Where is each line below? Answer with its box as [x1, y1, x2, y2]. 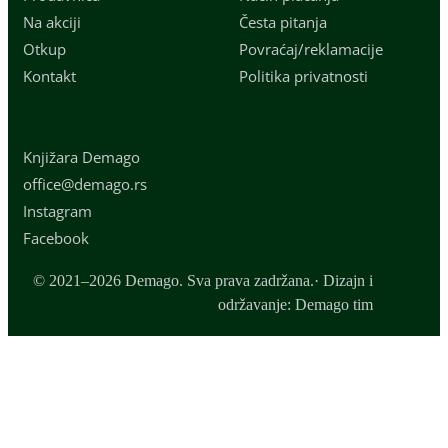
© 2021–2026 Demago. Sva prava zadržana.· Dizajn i [32, 271, 373, 289]
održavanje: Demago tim [217, 295, 373, 313]
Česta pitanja [239, 11, 327, 32]
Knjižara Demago [23, 146, 140, 167]
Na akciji [23, 11, 81, 32]
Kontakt [23, 65, 76, 86]
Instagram [23, 200, 92, 221]
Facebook [23, 227, 89, 248]
